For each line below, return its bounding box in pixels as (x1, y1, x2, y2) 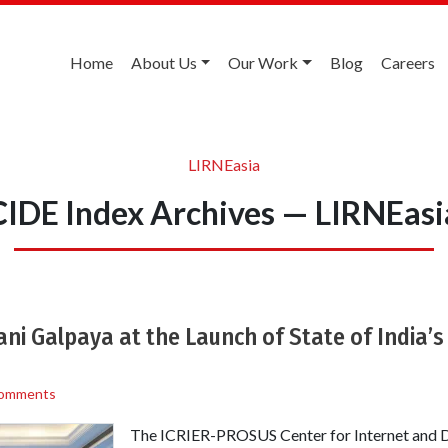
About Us (130, 53, 197, 72)
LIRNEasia (188, 154, 260, 174)
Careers (381, 53, 435, 72)
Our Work (228, 53, 299, 72)
